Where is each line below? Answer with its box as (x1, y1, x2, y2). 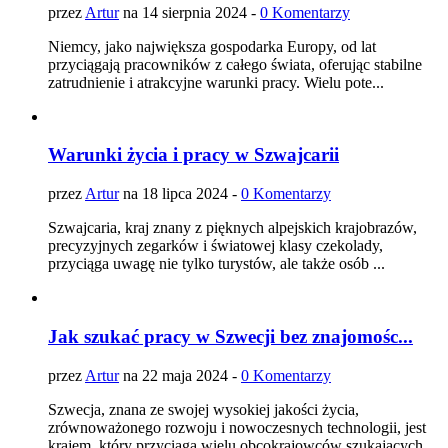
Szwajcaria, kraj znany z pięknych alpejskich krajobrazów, (48, 219, 417, 237)
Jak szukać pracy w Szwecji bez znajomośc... (48, 325, 413, 347)
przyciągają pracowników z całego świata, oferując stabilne (48, 55, 422, 73)
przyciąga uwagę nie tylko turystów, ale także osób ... (48, 255, 385, 273)
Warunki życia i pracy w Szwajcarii (48, 144, 339, 166)
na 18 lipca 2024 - (119, 185, 241, 203)
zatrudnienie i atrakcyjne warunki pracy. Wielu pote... (48, 73, 384, 91)
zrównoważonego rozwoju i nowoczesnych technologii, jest (48, 418, 426, 436)
